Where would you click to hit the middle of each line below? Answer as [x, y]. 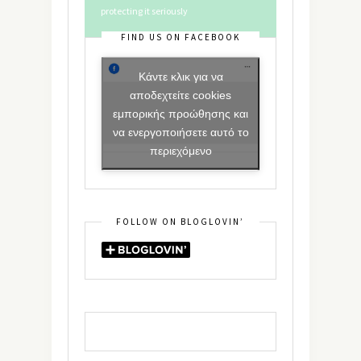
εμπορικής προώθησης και [180, 113]
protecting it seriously [144, 10]
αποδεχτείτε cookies [180, 95]
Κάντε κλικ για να [180, 76]
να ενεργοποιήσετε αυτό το [180, 132]
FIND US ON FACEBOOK [180, 37]
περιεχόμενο [180, 150]
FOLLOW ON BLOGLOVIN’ [180, 221]
